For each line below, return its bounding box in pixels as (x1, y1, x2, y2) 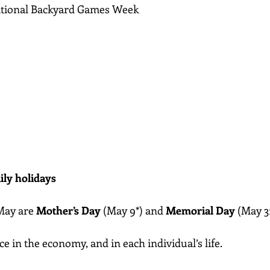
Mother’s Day (36, 202, 101, 218)
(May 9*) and (101, 202, 166, 218)
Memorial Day (166, 202, 235, 218)
